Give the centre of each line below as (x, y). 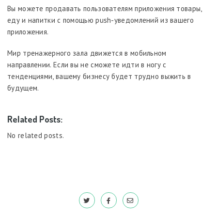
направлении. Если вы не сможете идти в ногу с (87, 64)
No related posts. (36, 135)
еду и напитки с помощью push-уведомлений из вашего (101, 20)
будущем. (23, 88)
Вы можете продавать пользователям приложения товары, (105, 8)
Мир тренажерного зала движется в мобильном (87, 53)
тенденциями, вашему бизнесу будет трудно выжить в (99, 76)
